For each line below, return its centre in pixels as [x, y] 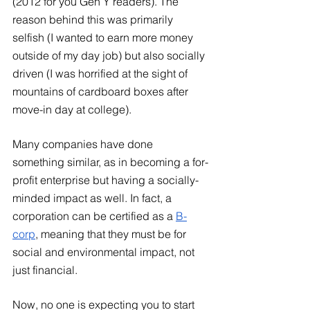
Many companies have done [84, 144]
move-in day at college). [73, 109]
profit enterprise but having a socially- [106, 180]
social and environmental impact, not [105, 252]
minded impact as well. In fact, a [93, 198]
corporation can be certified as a [93, 216]
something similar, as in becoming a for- [110, 162]
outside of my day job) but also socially [110, 55]
